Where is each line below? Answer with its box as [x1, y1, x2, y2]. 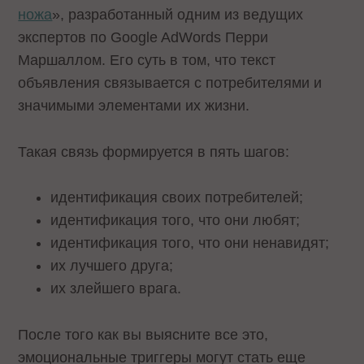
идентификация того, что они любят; [50, 212, 301, 229]
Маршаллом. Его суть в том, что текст [18, 51, 276, 68]
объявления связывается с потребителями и [18, 74, 323, 91]
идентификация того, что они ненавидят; [50, 235, 330, 252]
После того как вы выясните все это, [18, 327, 269, 344]
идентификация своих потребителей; [50, 189, 304, 206]
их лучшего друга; [50, 258, 174, 275]
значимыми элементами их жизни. [18, 97, 250, 114]
